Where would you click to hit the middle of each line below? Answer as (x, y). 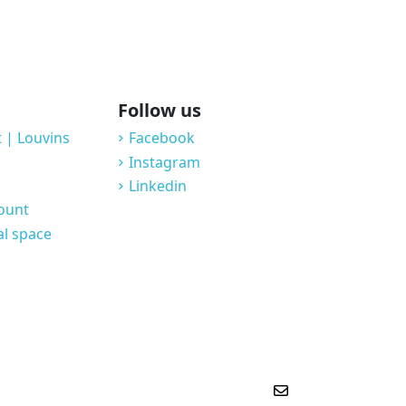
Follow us (159, 111)
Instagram (164, 162)
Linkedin (158, 186)
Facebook (162, 138)
